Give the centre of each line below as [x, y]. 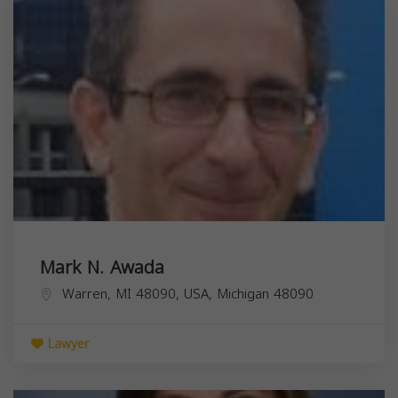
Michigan [243, 294]
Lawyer [66, 344]
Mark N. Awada [102, 267]
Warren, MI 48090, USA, [139, 294]
